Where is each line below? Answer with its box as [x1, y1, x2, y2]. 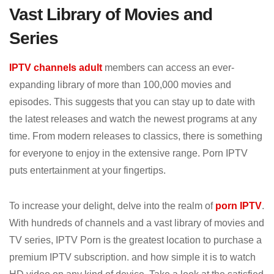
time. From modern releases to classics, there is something [9, 130, 262, 141]
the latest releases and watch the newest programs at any [9, 113, 257, 124]
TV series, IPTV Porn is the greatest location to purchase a [9, 234, 262, 245]
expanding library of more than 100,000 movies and [9, 79, 231, 90]
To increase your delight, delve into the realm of [9, 200, 215, 211]
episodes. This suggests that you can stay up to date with [9, 96, 255, 107]
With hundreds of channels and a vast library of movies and [9, 217, 264, 228]
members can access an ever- [102, 62, 234, 73]
